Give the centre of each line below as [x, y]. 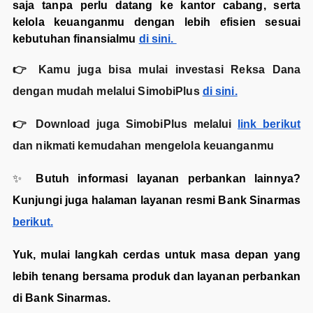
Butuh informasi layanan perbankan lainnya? [164, 179]
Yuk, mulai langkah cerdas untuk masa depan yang [156, 255]
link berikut [269, 124]
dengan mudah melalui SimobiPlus [107, 92]
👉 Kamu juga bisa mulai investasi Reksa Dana [156, 70]
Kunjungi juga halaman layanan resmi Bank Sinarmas [156, 201]
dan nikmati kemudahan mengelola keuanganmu [143, 146]
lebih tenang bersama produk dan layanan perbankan [156, 277]
